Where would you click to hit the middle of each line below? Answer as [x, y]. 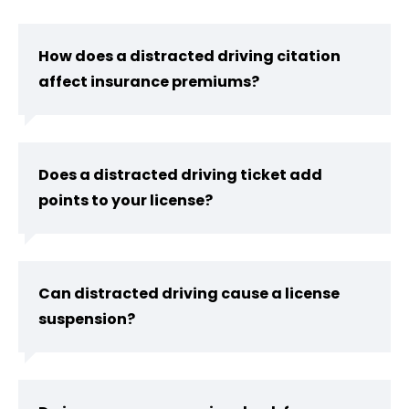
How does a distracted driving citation [189, 57]
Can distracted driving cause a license [189, 294]
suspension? [87, 320]
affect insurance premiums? [149, 82]
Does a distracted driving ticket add [180, 175]
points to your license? [126, 201]
